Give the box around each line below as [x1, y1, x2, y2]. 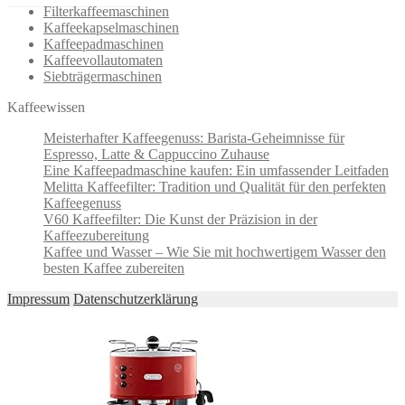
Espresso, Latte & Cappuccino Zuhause [43, 146, 269, 163]
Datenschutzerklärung [73, 291, 198, 307]
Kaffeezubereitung [43, 228, 149, 244]
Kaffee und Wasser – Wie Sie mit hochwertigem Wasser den [43, 244, 386, 260]
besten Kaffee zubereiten [43, 260, 184, 277]
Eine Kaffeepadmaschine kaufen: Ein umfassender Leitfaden [43, 163, 389, 179]
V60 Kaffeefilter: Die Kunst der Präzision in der [43, 212, 317, 228]
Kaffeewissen [7, 99, 85, 116]
